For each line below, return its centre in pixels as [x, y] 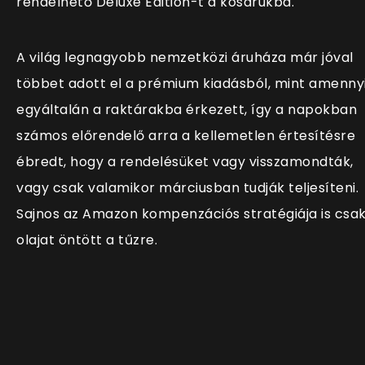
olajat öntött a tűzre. [87, 240]
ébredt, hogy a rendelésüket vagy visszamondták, [185, 162]
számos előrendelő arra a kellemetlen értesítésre [186, 136]
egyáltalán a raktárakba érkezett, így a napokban [187, 110]
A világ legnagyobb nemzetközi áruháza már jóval [185, 58]
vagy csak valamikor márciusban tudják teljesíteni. [187, 188]
